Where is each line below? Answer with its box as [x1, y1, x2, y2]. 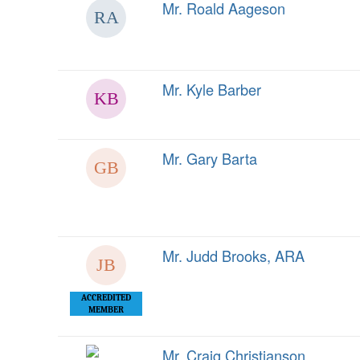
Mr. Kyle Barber [162, 79, 261, 100]
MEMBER [88, 305, 124, 315]
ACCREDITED [81, 292, 131, 303]
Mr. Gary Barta [162, 148, 257, 169]
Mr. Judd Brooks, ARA [162, 245, 305, 266]
